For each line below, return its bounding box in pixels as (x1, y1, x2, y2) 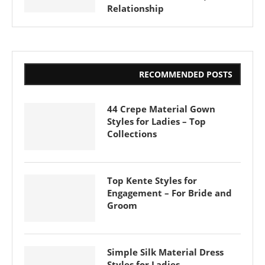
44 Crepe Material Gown (107, 103, 215, 115)
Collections (107, 128, 157, 140)
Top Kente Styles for (107, 174, 197, 186)
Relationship (107, 2, 164, 14)
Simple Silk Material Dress (107, 246, 224, 258)
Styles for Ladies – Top (107, 115, 206, 127)
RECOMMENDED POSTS (139, 69, 232, 80)
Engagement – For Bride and (107, 187, 232, 199)
